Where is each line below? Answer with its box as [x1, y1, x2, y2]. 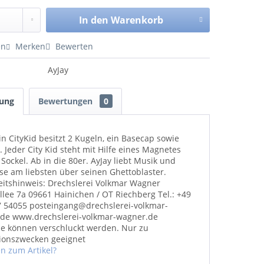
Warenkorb [110, 14, 163, 27]
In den [78, 14, 108, 27]
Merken [15, 41, 46, 52]
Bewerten [53, 41, 94, 52]
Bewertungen [38, 95, 95, 107]
